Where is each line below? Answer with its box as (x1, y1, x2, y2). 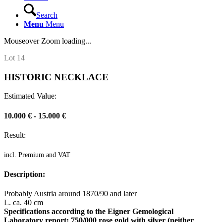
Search (36, 11, 57, 19)
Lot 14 (4, 54, 25, 62)
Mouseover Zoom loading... (4, 37, 91, 45)
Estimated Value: (4, 92, 56, 101)
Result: (4, 130, 26, 139)
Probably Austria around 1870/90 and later (4, 189, 137, 198)
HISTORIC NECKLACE (4, 71, 109, 82)
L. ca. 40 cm (4, 198, 43, 207)
